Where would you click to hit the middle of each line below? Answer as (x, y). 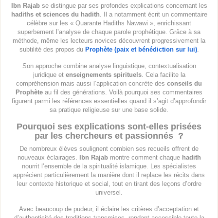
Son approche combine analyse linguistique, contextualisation (109, 66)
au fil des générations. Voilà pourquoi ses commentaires (123, 92)
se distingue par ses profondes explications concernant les (123, 6)
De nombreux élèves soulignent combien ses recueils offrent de (109, 149)
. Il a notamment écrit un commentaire (153, 15)
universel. (109, 193)
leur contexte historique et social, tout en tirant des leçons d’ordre (109, 184)
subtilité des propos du (52, 50)
